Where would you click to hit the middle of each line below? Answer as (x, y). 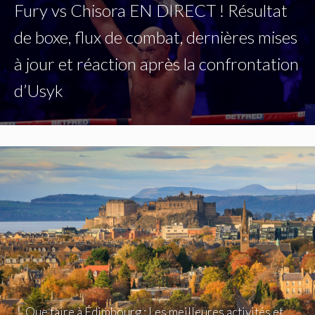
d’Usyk (39, 91)
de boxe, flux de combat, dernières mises (156, 37)
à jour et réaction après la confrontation (156, 64)
